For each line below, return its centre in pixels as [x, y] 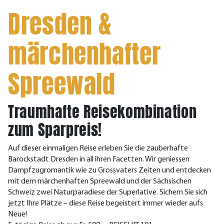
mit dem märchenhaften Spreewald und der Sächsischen [100, 181]
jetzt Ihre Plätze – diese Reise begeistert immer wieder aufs [105, 203]
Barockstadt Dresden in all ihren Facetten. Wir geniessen [99, 159]
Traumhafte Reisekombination [102, 112]
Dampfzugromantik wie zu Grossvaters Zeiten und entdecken [109, 170]
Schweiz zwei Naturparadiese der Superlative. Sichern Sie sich [108, 192]
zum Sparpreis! [55, 130]
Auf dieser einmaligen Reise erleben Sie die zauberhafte [98, 148]
